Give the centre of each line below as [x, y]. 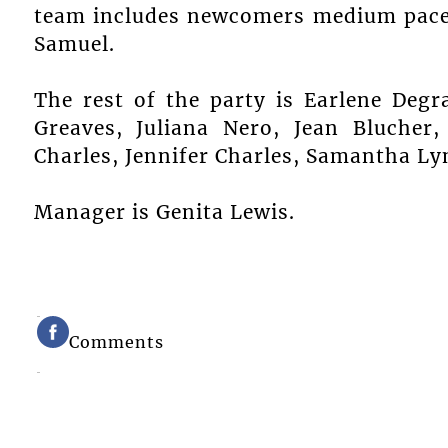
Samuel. [74, 43]
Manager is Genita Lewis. [164, 211]
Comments [116, 342]
